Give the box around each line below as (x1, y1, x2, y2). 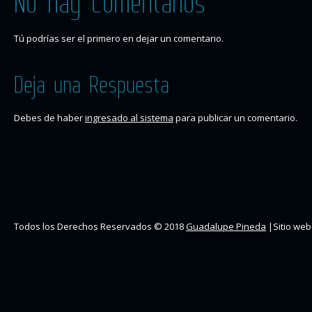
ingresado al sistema (85, 111, 173, 125)
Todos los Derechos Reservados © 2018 (14, 220, 186, 233)
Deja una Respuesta (14, 69, 169, 101)
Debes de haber (14, 111, 85, 125)
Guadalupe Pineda (186, 220, 266, 233)
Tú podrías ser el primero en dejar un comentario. (14, 32, 224, 45)
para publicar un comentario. (173, 111, 297, 125)
